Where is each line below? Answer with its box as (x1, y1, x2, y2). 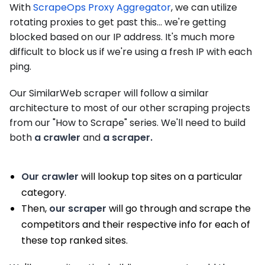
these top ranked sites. (21, 234, 128, 248)
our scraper (49, 202, 106, 216)
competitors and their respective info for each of (21, 218, 250, 232)
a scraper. (103, 131, 153, 145)
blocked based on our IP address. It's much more (9, 30, 235, 44)
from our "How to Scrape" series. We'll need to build (9, 116, 245, 130)
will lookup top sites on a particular (79, 170, 243, 184)
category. (21, 186, 66, 200)
